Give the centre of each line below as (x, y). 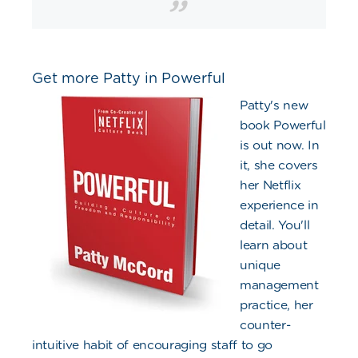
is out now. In (280, 145)
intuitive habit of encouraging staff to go (153, 345)
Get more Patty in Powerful (129, 78)
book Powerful (283, 125)
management (279, 285)
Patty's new (274, 105)
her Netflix (270, 185)
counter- (265, 325)
